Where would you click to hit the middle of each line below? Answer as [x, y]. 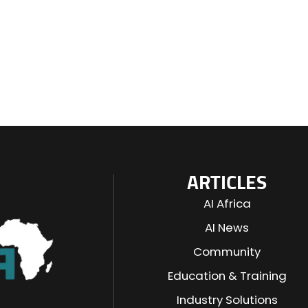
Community [227, 252]
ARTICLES [227, 184]
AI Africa [227, 203]
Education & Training [227, 276]
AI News [227, 228]
